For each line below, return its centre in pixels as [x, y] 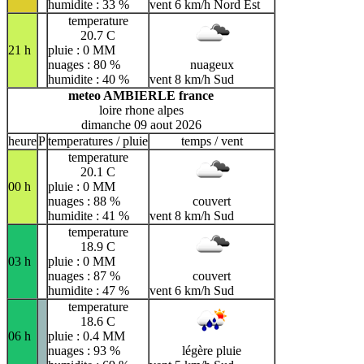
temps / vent [212, 141]
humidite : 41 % [89, 216]
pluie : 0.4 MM [87, 336]
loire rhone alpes [141, 110]
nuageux [212, 65]
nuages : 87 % [84, 276]
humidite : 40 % [89, 80]
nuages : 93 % [84, 351]
